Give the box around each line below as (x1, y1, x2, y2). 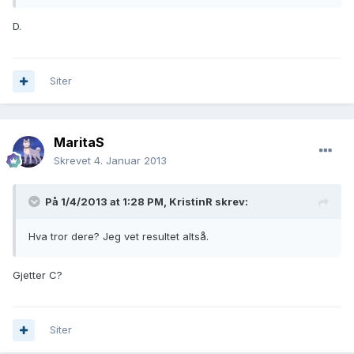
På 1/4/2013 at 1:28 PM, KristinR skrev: (45, 195, 248, 209)
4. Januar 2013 (94, 154, 167, 168)
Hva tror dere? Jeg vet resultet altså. (28, 230, 209, 243)
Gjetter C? (13, 269, 62, 282)
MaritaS (54, 134, 104, 151)
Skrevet (54, 154, 94, 168)
